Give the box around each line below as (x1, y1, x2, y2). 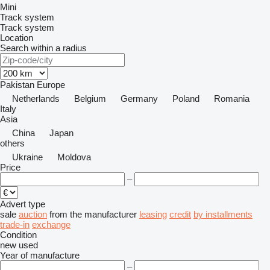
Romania (214, 93, 250, 104)
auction (19, 209, 47, 219)
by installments (193, 209, 253, 219)
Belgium (74, 93, 106, 104)
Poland (172, 93, 199, 104)
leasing (139, 209, 167, 219)
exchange (32, 219, 71, 230)
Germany (121, 93, 158, 104)
